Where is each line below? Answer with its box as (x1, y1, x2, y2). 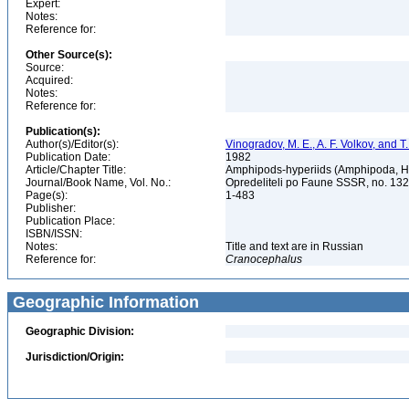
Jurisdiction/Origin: (26, 351, 124, 363)
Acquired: (26, 74, 73, 87)
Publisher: (26, 202, 76, 215)
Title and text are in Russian (225, 240, 366, 253)
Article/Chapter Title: (26, 163, 126, 176)
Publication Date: (26, 151, 110, 163)
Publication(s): (26, 125, 100, 138)
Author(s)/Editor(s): (26, 138, 119, 151)
